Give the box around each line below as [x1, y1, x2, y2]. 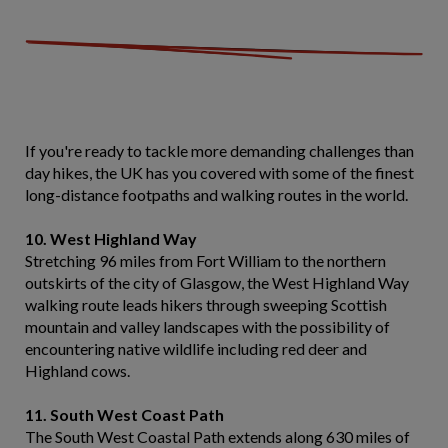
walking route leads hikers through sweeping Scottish [25, 295, 387, 314]
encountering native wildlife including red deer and [25, 339, 367, 358]
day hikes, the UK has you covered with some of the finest [25, 163, 414, 182]
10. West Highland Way [25, 229, 197, 248]
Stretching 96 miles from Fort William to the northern [25, 251, 386, 270]
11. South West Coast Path [25, 405, 224, 424]
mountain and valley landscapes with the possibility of [25, 317, 390, 336]
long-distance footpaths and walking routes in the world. [25, 185, 408, 204]
